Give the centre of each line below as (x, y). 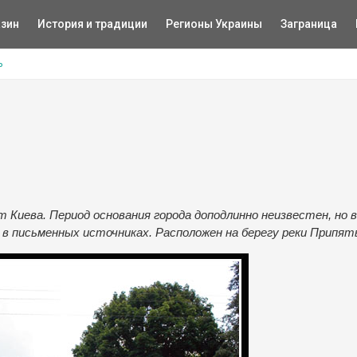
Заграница (308, 24)
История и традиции (92, 24)
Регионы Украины (214, 24)
